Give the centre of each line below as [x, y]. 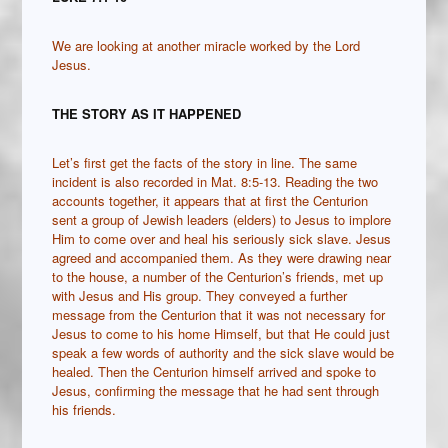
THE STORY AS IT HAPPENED [147, 114]
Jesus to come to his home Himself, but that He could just [221, 334]
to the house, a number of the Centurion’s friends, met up [218, 277]
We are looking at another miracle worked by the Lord [206, 46]
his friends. [84, 410]
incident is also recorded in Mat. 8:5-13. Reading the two [215, 182]
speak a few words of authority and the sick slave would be [223, 353]
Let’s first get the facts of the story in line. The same [205, 163]
